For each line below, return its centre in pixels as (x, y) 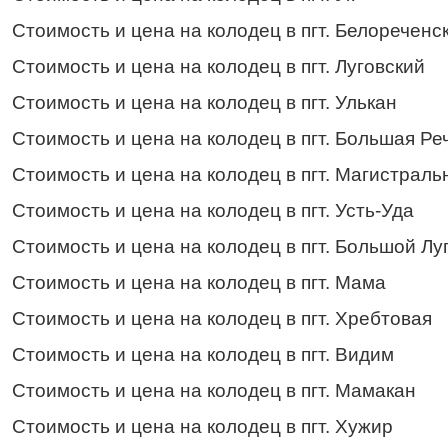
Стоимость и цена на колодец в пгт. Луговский (218, 66)
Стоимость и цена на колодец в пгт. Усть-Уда (213, 210)
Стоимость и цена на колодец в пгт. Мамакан (214, 390)
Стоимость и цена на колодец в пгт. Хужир (202, 426)
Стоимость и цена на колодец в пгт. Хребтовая (222, 318)
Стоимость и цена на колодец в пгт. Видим (203, 354)
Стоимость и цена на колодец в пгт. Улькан (204, 102)
